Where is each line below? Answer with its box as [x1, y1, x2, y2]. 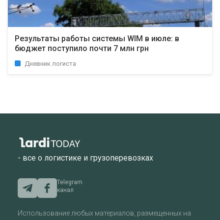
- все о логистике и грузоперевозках [18, 153, 153, 163]
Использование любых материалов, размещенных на [18, 209, 191, 218]
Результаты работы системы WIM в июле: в [15, 34, 179, 43]
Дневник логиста [25, 60, 76, 67]
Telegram [57, 179, 82, 186]
